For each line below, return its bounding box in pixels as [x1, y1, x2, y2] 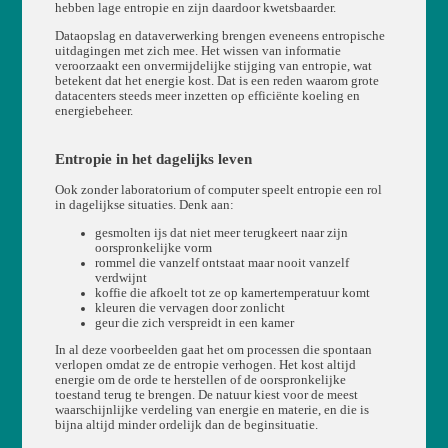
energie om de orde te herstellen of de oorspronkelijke [54, 373, 346, 388]
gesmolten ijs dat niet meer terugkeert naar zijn [94, 225, 348, 240]
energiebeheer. [54, 103, 133, 118]
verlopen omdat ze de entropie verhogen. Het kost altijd [54, 358, 356, 373]
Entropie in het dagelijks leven [54, 150, 252, 167]
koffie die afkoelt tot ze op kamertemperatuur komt [94, 285, 370, 300]
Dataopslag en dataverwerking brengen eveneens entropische [54, 28, 385, 43]
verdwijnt [94, 270, 147, 285]
